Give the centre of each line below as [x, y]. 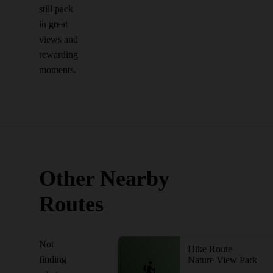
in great [53, 24]
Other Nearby [104, 179]
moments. [58, 70]
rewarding [58, 55]
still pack [56, 9]
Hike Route [210, 249]
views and [58, 39]
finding [53, 259]
